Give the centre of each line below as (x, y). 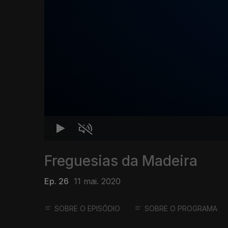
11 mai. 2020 (97, 181)
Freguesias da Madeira (121, 161)
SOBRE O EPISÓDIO (87, 209)
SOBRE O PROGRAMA (181, 209)
